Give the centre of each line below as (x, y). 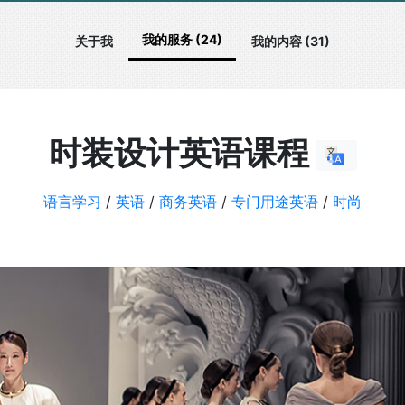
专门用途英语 (275, 202)
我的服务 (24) (182, 39)
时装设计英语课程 (182, 153)
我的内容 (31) (291, 41)
